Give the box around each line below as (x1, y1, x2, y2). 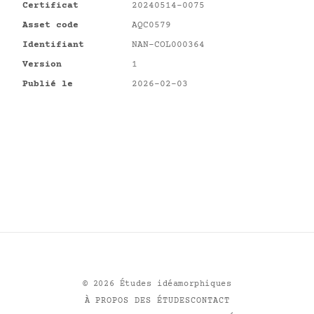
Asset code (22, 20, 78, 30)
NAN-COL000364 (132, 40, 205, 50)
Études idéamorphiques (114, 280, 232, 289)
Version (22, 60, 62, 69)
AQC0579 (132, 20, 171, 30)
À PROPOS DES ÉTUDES (84, 296, 191, 306)
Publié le (22, 79, 73, 89)
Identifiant (22, 40, 84, 50)
